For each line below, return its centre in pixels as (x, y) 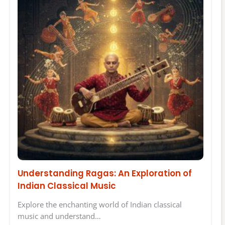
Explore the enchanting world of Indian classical (100, 204)
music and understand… (59, 216)
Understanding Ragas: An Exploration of (105, 174)
